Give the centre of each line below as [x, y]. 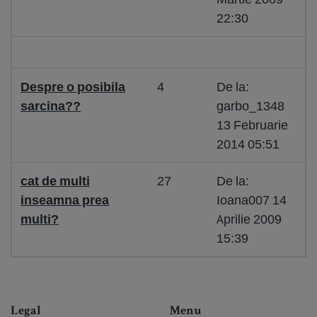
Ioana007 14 [252, 200]
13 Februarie [252, 125]
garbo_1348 [250, 106]
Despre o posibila [73, 87]
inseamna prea [65, 200]
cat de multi [55, 181]
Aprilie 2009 [249, 219]
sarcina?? [51, 106]
